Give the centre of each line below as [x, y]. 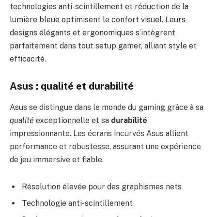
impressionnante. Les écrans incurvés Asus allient [99, 134]
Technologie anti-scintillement [77, 203]
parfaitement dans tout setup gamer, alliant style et [103, 46]
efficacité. [28, 59]
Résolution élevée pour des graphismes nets [102, 186]
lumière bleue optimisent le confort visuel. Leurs [98, 20]
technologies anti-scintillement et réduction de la [99, 7]
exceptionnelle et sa [72, 121]
